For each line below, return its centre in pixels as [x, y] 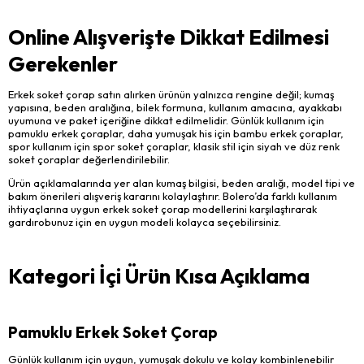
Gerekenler [63, 64]
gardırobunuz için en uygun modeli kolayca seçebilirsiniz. [145, 221]
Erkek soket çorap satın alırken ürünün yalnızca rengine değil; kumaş [171, 95]
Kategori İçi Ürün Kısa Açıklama [159, 275]
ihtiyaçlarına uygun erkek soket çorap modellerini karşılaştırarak [162, 208]
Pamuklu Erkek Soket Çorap [113, 333]
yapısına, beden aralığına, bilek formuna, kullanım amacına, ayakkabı [175, 108]
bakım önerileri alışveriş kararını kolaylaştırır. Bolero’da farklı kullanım [173, 195]
